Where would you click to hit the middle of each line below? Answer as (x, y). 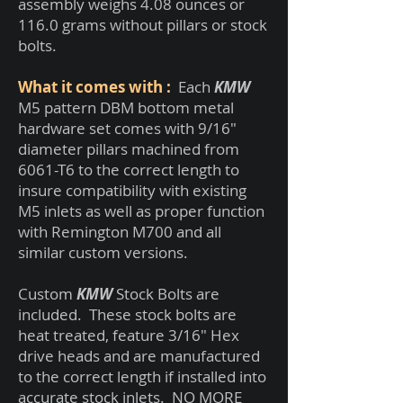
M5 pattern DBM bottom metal (126, 107)
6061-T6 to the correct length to (129, 170)
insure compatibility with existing (132, 190)
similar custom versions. (103, 252)
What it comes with (92, 87)
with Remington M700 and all (120, 232)
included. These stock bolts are (127, 314)
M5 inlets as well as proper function (141, 211)
